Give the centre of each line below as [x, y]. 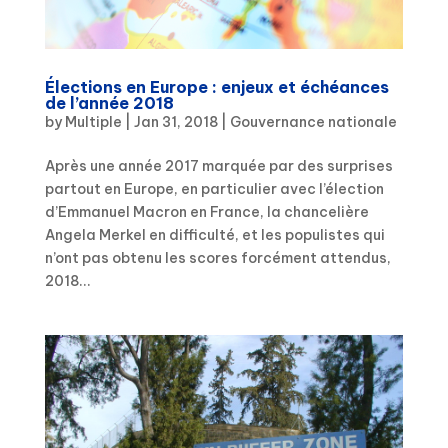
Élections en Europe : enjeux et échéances [216, 87]
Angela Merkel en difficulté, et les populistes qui [214, 235]
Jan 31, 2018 [175, 122]
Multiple [93, 122]
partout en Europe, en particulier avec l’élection [214, 189]
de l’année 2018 [109, 103]
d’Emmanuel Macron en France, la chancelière [206, 212]
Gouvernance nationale [313, 122]
